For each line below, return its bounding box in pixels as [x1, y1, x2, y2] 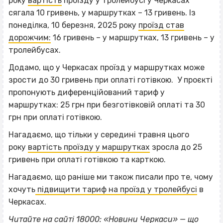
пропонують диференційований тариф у [8, 87, 165, 97]
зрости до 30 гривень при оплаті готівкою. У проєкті [8, 75, 213, 85]
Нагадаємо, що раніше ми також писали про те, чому [8, 172, 213, 182]
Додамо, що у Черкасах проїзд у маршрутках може [8, 62, 205, 72]
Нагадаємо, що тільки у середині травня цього [8, 129, 189, 139]
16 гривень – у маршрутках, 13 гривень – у [51, 32, 215, 42]
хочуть [8, 184, 35, 194]
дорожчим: [8, 32, 51, 42]
